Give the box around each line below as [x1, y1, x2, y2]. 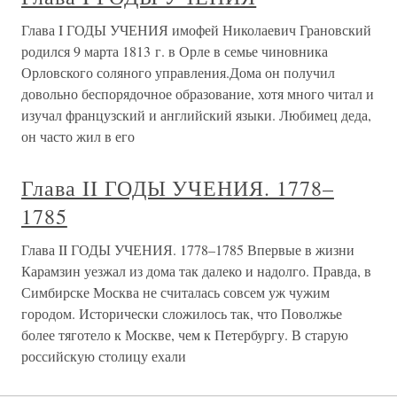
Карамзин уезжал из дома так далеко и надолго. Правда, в [21, 261, 371, 280]
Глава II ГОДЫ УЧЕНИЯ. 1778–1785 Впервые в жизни [21, 240, 354, 259]
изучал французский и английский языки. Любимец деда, [21, 105, 371, 124]
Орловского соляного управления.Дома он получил [21, 63, 335, 82]
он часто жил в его [21, 127, 135, 145]
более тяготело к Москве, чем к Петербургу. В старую [21, 325, 348, 344]
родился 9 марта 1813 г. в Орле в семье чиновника [21, 42, 328, 60]
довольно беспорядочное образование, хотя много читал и [21, 84, 374, 103]
